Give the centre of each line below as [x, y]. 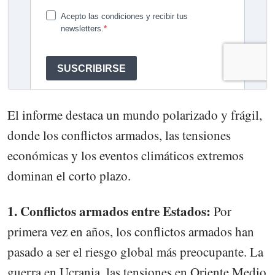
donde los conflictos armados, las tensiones [119, 135]
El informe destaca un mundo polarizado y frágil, [135, 114]
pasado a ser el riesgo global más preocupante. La [135, 251]
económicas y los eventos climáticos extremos [126, 155]
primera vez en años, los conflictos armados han [131, 231]
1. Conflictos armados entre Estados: [110, 211]
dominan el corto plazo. [69, 175]
